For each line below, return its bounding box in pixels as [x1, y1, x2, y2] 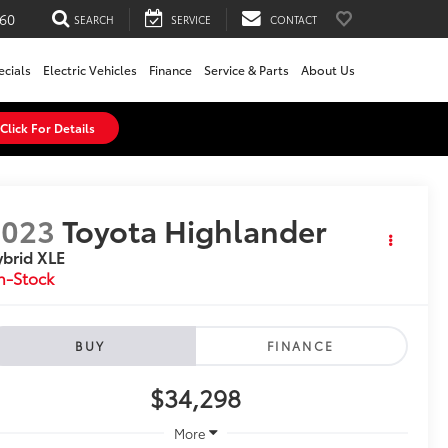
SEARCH [74, 11, 114, 27]
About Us [301, 61, 355, 79]
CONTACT [270, 11, 317, 27]
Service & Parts [204, 61, 289, 79]
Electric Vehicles [43, 61, 137, 79]
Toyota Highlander [62, 208, 328, 252]
